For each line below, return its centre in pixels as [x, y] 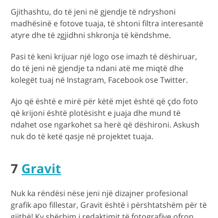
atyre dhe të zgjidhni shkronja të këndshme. [91, 35]
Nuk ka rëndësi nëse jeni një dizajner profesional [100, 193]
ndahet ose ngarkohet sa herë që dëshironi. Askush [105, 124]
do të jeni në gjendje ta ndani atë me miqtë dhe [97, 68]
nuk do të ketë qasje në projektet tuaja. [82, 136]
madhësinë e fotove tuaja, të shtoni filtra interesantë [107, 23]
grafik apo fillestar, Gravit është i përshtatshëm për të [109, 205]
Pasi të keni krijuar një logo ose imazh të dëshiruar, [104, 56]
